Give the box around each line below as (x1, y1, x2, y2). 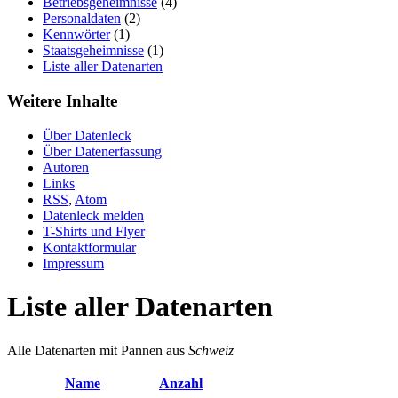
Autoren (43, 159, 89, 175)
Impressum (43, 255, 104, 271)
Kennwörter (43, 27, 110, 43)
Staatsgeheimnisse (43, 43, 144, 59)
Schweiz (188, 342, 234, 358)
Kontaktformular (43, 239, 136, 255)
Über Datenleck (43, 127, 131, 143)
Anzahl (159, 375, 203, 391)
